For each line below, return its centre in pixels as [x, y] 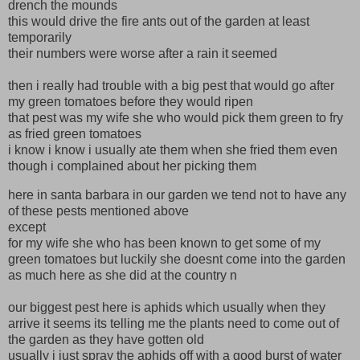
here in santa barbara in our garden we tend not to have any [177, 194]
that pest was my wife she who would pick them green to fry [176, 117]
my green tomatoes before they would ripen [131, 101]
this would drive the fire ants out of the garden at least [159, 21]
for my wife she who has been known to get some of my [164, 243]
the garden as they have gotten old [108, 339]
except [29, 227]
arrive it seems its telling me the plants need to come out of [174, 323]
